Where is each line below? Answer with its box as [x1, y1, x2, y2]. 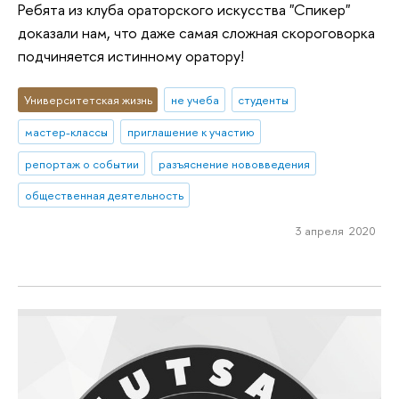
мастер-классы [24, 123, 108, 140]
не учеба [170, 91, 219, 108]
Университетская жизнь [23, 91, 152, 108]
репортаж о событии [24, 155, 139, 172]
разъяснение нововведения [158, 155, 310, 172]
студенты [238, 91, 289, 108]
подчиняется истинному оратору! [18, 45, 244, 67]
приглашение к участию [126, 123, 255, 140]
